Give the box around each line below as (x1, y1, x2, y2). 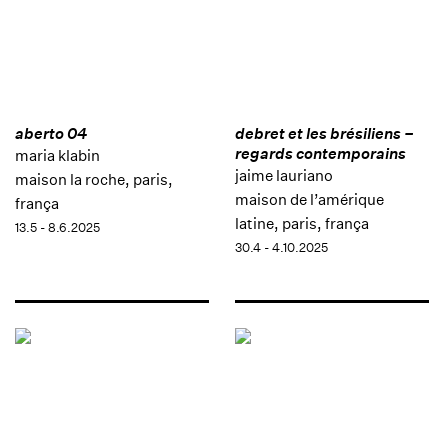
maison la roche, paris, (15, 169, 173, 189)
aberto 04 (15, 123, 87, 143)
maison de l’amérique (234, 189, 384, 209)
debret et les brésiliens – (234, 123, 414, 143)
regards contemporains (234, 143, 406, 163)
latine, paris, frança (234, 213, 369, 233)
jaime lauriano (234, 165, 333, 185)
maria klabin (15, 145, 100, 165)
